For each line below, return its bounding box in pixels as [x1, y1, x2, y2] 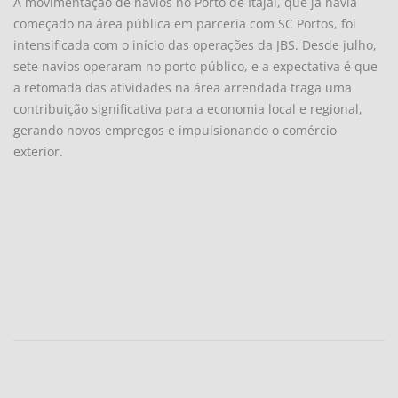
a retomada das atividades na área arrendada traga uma [13, 78, 352, 96]
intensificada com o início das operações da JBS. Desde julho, [13, 36, 377, 53]
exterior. [13, 142, 63, 160]
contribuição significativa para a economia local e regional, [13, 99, 362, 117]
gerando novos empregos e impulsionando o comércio [13, 121, 337, 139]
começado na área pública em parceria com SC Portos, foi [13, 14, 356, 32]
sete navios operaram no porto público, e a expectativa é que [13, 57, 378, 75]
